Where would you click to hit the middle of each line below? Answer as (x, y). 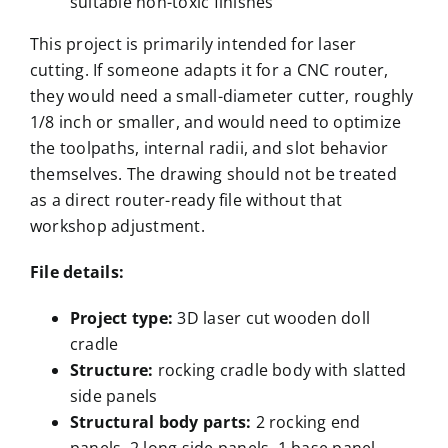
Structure (109, 370)
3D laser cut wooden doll (274, 318)
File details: (77, 272)
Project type (118, 318)
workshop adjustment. (117, 226)
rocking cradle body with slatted (282, 370)
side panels (113, 396)
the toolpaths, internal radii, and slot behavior (209, 148)
